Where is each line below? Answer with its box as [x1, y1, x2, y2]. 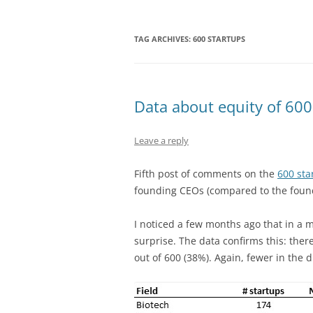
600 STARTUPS [193, 34, 245, 45]
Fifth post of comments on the [134, 167, 277, 181]
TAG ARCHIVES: [134, 34, 193, 45]
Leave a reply [134, 134, 189, 147]
